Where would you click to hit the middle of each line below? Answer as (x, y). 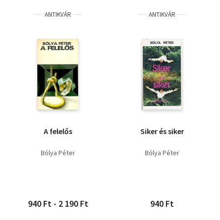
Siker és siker (162, 131)
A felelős (58, 131)
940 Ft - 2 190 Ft (58, 204)
